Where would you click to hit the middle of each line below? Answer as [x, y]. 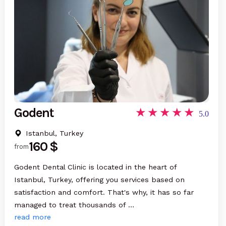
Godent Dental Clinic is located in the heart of [96, 167]
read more [33, 217]
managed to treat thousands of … [74, 205]
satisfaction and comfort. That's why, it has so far [104, 192]
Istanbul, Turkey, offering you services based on [100, 179]
